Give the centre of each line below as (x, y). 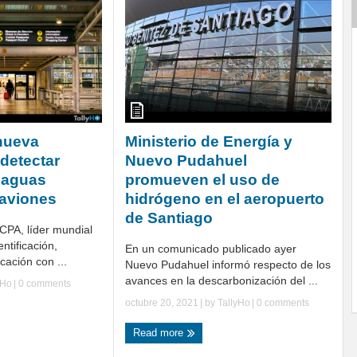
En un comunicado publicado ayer (211, 248)
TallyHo (234, 302)
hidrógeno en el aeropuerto (225, 198)
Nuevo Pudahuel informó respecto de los (228, 264)
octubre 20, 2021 (162, 302)
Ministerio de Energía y (209, 141)
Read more (160, 332)
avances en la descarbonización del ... (222, 280)
